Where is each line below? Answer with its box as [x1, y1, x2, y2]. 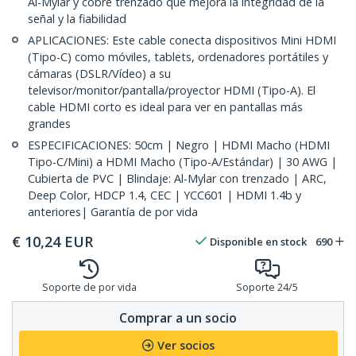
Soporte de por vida [41, 281, 137, 295]
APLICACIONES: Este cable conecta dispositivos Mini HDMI [28, 33, 336, 48]
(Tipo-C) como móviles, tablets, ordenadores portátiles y [28, 49, 328, 65]
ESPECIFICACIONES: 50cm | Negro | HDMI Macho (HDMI [28, 137, 330, 153]
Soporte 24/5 [236, 281, 298, 295]
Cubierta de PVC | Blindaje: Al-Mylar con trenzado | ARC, [28, 171, 327, 187]
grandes [28, 116, 71, 132]
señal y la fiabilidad [28, 11, 126, 27]
